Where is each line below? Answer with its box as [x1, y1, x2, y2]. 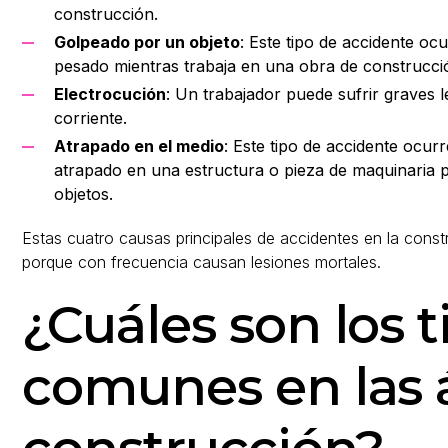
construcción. [54, 4, 158, 24]
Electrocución [54, 84, 166, 104]
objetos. [54, 184, 113, 204]
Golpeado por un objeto [54, 32, 240, 52]
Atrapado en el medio [54, 136, 224, 156]
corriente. [54, 108, 127, 128]
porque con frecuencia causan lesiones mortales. [22, 252, 381, 272]
